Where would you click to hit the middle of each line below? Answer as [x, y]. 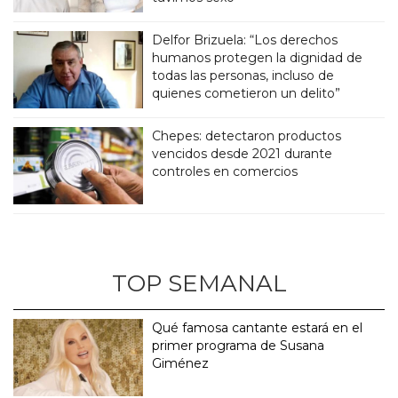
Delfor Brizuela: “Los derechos [245, 40]
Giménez [181, 363]
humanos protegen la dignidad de [258, 58]
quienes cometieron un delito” [247, 94]
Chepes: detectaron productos [247, 136]
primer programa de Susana [239, 346]
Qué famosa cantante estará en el [258, 328]
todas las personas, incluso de [243, 76]
